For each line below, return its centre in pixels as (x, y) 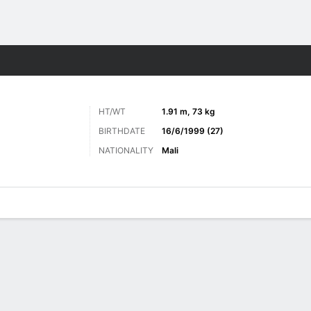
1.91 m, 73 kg (188, 111)
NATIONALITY (126, 150)
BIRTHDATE (122, 131)
